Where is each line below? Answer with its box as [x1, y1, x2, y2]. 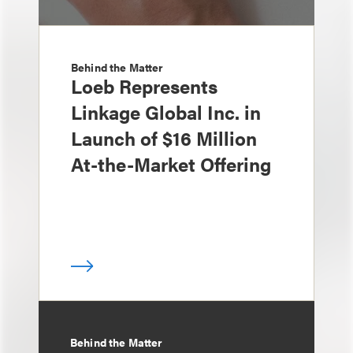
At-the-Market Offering [71, 150, 271, 177]
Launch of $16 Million [71, 124, 257, 151]
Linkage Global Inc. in [71, 98, 261, 125]
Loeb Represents [71, 72, 217, 99]
